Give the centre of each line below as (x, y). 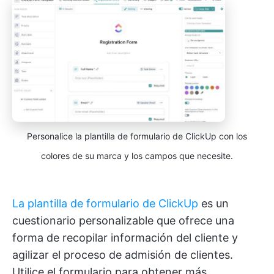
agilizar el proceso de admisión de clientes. (123, 255)
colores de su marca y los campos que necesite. (137, 156)
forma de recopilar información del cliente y (125, 238)
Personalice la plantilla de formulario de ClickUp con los (137, 136)
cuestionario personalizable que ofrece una (123, 221)
